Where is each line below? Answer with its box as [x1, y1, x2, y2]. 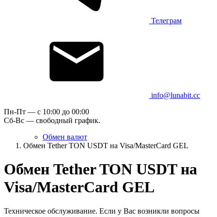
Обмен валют [43, 133, 87, 141]
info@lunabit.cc [151, 91, 200, 99]
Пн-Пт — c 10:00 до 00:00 [4, 108, 89, 116]
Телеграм [151, 16, 182, 25]
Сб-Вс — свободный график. [4, 116, 100, 124]
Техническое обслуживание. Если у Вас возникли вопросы [4, 206, 200, 215]
